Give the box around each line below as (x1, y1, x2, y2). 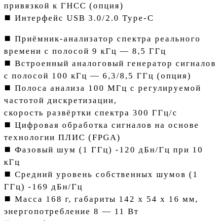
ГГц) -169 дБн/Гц (4, 182, 83, 192)
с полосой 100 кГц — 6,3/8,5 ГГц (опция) (4, 71, 191, 81)
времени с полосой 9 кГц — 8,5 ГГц (4, 46, 166, 56)
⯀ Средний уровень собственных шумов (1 (4, 170, 198, 180)
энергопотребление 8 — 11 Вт (4, 207, 139, 217)
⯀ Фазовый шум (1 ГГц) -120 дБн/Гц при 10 (4, 145, 203, 155)
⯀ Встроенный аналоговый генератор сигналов (4, 59, 216, 69)
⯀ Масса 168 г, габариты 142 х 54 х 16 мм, (4, 194, 198, 204)
